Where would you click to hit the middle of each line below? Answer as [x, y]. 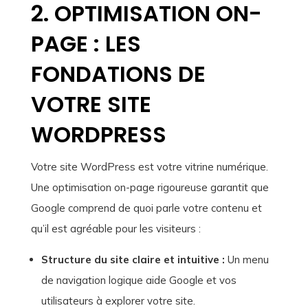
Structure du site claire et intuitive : [133, 260]
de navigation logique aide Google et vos [139, 280]
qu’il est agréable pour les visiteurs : [115, 229]
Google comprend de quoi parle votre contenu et [146, 208]
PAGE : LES [86, 44]
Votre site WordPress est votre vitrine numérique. [149, 167]
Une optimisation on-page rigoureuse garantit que [150, 188]
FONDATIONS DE [118, 74]
